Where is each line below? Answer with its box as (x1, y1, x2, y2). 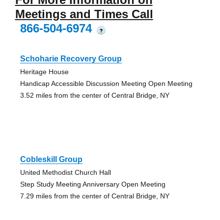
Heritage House (20, 67, 69, 76)
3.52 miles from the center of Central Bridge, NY (20, 91, 169, 99)
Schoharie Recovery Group (20, 54, 122, 63)
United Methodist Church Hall (20, 168, 111, 176)
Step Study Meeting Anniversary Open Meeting (20, 180, 165, 188)
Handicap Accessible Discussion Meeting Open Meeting (20, 79, 192, 87)
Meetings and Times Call (15, 7, 153, 21)
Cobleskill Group (20, 155, 82, 164)
